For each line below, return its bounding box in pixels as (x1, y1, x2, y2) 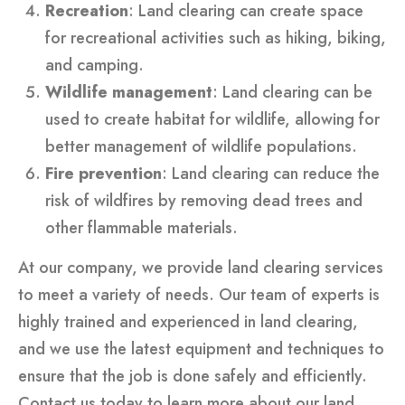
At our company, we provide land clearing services (18, 256, 383, 280)
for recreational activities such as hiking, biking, (44, 25, 386, 50)
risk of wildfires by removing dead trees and (44, 188, 363, 212)
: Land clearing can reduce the (161, 161, 380, 185)
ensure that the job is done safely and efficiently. (18, 364, 367, 389)
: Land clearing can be (212, 80, 372, 104)
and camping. (44, 52, 144, 77)
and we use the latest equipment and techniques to (18, 337, 384, 362)
